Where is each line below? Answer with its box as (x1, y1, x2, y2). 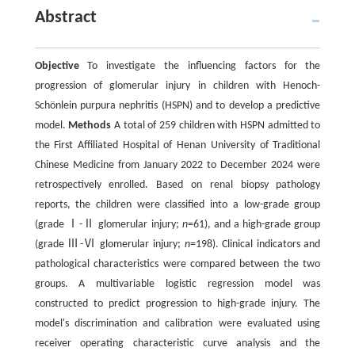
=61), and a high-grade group (187, 218, 321, 231)
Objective (34, 59, 79, 72)
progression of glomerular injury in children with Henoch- (34, 79, 321, 92)
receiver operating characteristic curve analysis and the (34, 337, 321, 349)
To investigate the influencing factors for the (78, 59, 321, 72)
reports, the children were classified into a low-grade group (34, 198, 321, 211)
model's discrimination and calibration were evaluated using (34, 317, 321, 330)
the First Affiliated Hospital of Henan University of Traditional (34, 139, 321, 151)
